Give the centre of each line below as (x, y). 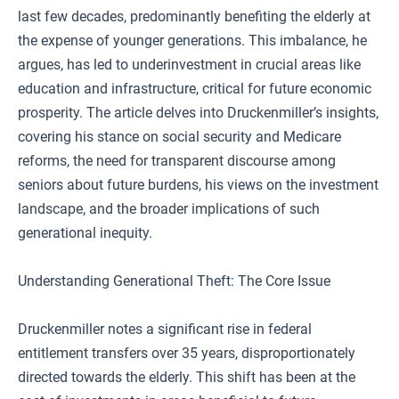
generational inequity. (85, 233)
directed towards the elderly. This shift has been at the (187, 377)
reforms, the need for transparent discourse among (177, 161)
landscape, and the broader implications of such (169, 209)
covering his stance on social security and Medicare (179, 137)
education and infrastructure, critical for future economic (195, 89)
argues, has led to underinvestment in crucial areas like (189, 65)
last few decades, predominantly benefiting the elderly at (194, 16)
